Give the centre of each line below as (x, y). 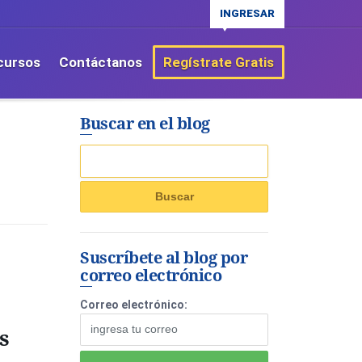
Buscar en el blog (145, 123)
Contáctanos (101, 62)
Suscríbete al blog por (164, 257)
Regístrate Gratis (219, 62)
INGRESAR (247, 13)
